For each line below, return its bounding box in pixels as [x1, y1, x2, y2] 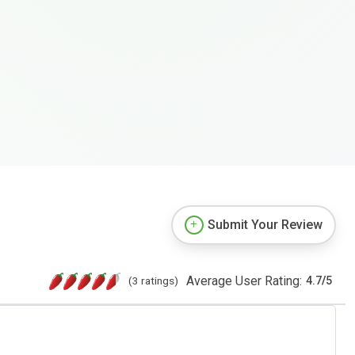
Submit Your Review [208, 216, 323, 232]
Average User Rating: [186, 273, 302, 288]
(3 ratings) [128, 273, 178, 287]
